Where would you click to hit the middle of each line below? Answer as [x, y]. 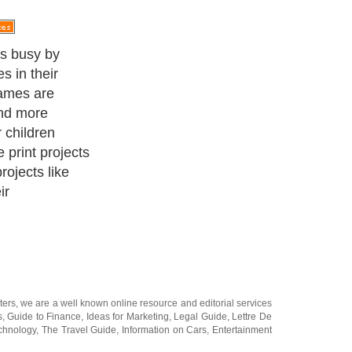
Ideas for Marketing [127, 179]
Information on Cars [165, 192]
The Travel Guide [79, 192]
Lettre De [252, 179]
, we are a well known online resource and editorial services [144, 165]
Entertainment [242, 192]
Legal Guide [200, 179]
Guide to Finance [44, 179]
